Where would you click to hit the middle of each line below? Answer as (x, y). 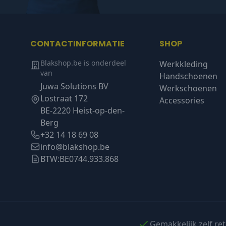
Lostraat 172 (64, 99)
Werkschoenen (188, 89)
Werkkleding (184, 64)
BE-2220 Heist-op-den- (82, 111)
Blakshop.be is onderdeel (83, 63)
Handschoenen (188, 76)
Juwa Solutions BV (74, 87)
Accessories (182, 101)
